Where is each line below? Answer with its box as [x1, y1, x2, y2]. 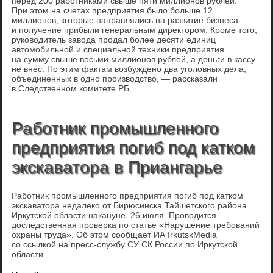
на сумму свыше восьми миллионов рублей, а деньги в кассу [12, 54, 256, 65]
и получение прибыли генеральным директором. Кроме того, [12, 25, 258, 35]
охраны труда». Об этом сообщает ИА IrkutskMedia [12, 230, 218, 240]
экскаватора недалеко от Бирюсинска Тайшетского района [12, 200, 247, 211]
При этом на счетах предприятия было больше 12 [12, 5, 213, 16]
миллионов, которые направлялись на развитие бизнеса [12, 15, 239, 26]
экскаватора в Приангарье [12, 158, 223, 177]
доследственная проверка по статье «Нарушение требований [12, 220, 260, 230]
